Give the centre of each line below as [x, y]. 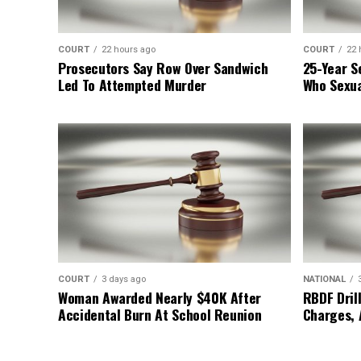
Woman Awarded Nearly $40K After [160, 298]
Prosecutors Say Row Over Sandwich [163, 68]
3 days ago [124, 280]
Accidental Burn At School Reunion [160, 315]
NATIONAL [324, 280]
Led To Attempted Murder [132, 85]
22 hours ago [129, 50]
